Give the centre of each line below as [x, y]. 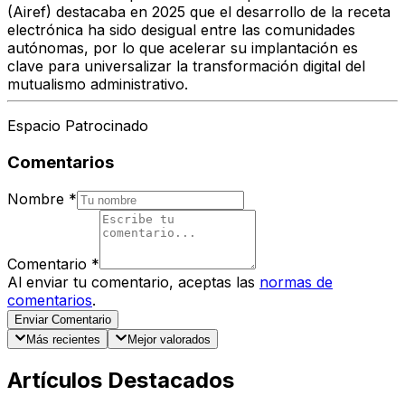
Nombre [36, 198]
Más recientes [64, 340]
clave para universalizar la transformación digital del [186, 66]
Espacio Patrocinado [78, 126]
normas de [296, 282]
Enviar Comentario [63, 319]
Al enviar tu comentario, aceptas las [131, 282]
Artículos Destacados [121, 381]
